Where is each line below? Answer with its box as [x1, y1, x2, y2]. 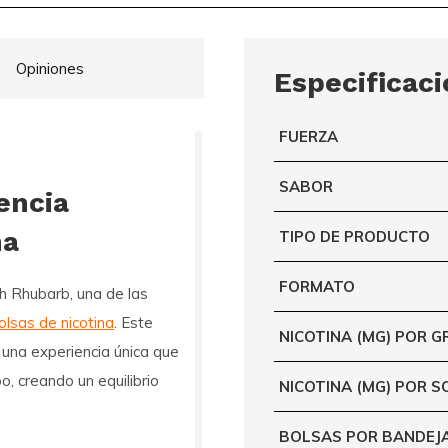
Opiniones [16, 58, 84, 78]
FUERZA [279, 126, 338, 146]
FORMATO [279, 276, 355, 296]
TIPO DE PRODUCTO [279, 226, 430, 246]
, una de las [70, 283, 148, 303]
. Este [114, 312, 153, 332]
